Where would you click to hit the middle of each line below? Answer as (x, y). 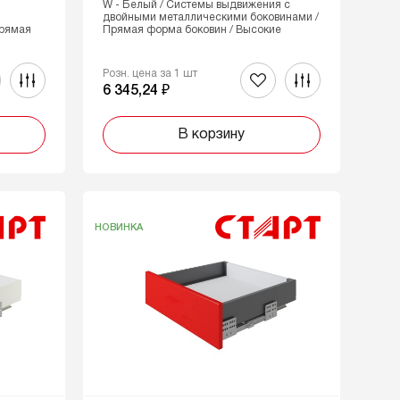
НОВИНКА (118, 227)
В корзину (212, 135)
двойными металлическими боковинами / (210, 17)
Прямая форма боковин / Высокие (192, 30)
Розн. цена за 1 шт (150, 74)
